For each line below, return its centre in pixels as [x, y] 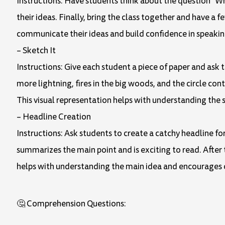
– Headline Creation [54, 117]
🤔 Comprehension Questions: [71, 203]
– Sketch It [36, 50]
